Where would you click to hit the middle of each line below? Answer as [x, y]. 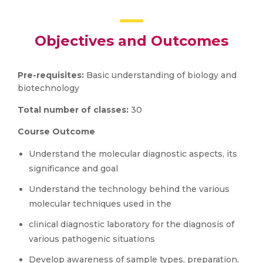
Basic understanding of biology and [161, 75]
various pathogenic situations [92, 239]
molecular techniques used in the [100, 204]
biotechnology [48, 88]
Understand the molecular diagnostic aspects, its [133, 154]
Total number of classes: [74, 110]
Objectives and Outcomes [131, 41]
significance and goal [73, 168]
